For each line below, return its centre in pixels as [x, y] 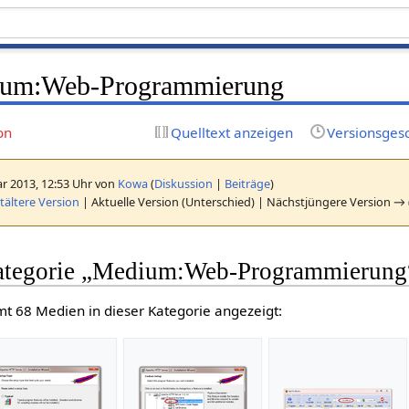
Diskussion [184, 183]
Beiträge [248, 183]
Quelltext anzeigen [231, 132]
